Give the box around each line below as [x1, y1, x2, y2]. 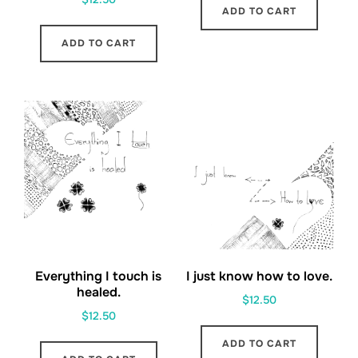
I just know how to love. [186, 267, 333, 284]
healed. [76, 283, 121, 300]
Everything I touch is [35, 267, 162, 284]
